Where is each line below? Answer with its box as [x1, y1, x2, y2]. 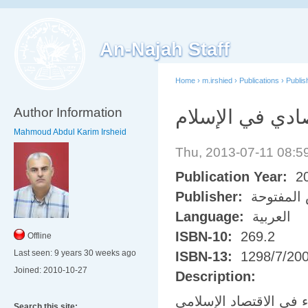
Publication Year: [175, 169, 291, 185]
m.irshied [202, 76, 232, 85]
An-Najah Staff [100, 39, 230, 60]
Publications [239, 76, 279, 85]
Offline [27, 231, 52, 241]
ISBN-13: [175, 249, 236, 265]
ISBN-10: [175, 229, 236, 245]
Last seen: [14, 248, 52, 258]
